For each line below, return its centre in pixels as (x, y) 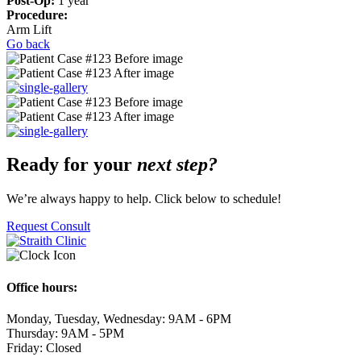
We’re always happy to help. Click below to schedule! (144, 199)
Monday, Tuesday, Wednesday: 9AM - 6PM (119, 318)
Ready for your (72, 165)
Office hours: (42, 287)
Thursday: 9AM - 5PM (65, 333)
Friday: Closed (44, 347)
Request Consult (48, 226)
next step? (177, 165)
